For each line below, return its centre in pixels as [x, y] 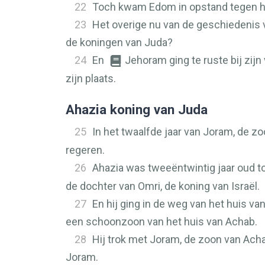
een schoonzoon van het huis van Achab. [161, 222]
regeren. [85, 150]
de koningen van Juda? [119, 42]
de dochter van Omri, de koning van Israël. [163, 186]
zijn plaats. [91, 78]
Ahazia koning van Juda [137, 109]
